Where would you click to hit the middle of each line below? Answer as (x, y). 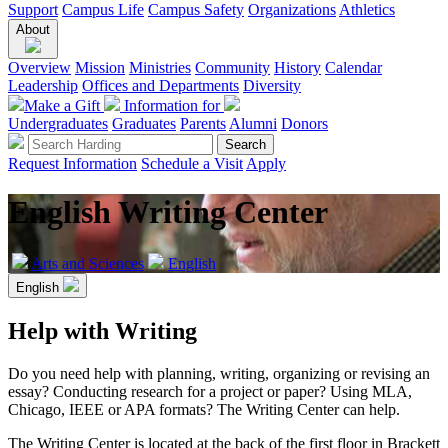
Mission (100, 67)
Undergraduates (58, 123)
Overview (39, 67)
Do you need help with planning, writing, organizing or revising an (219, 373)
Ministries (160, 67)
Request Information (72, 163)
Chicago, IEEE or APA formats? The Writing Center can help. (204, 409)
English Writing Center (168, 212)
